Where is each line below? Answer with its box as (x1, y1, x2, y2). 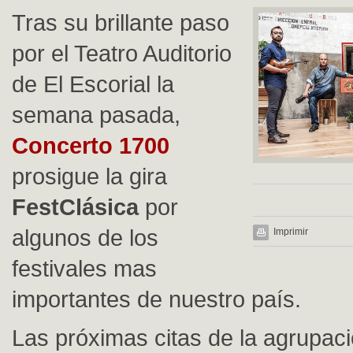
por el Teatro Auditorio (12, 40, 232, 66)
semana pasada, (12, 102, 180, 128)
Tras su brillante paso (12, 9, 229, 35)
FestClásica (12, 194, 145, 220)
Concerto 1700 (12, 132, 169, 158)
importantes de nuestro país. (12, 286, 301, 312)
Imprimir (273, 226, 308, 237)
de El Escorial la (12, 71, 174, 97)
